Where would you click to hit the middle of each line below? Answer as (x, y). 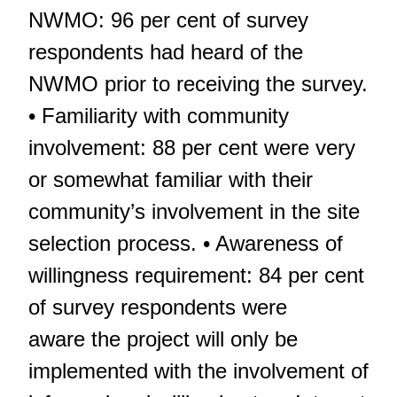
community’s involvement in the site (194, 211)
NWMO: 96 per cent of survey (168, 19)
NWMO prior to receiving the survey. (198, 83)
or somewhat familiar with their (171, 179)
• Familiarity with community (159, 115)
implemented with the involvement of (198, 370)
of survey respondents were (158, 307)
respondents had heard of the (166, 51)
